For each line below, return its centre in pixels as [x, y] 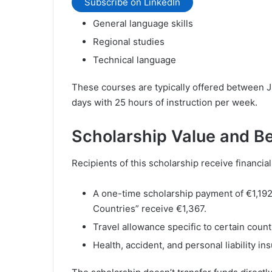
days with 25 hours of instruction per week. [165, 102]
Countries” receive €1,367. [150, 209]
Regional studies [129, 41]
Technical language [134, 59]
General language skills [143, 23]
